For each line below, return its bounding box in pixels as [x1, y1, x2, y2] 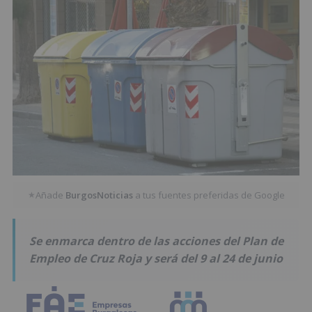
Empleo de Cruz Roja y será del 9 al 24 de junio [29, 250, 283, 266]
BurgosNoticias [65, 188, 133, 201]
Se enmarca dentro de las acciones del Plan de [29, 233, 283, 249]
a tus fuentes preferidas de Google [132, 188, 285, 201]
